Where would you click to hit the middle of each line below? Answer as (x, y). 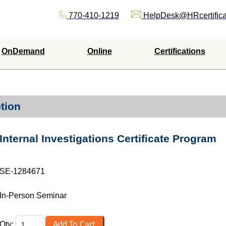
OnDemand (23, 51)
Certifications (180, 51)
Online (99, 51)
